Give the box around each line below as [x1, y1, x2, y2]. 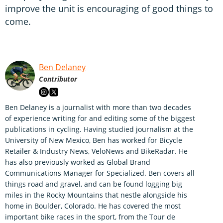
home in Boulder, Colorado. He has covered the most [5, 201, 181, 211]
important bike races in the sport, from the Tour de [5, 212, 175, 222]
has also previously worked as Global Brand [5, 157, 150, 167]
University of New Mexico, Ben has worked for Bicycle [5, 135, 182, 145]
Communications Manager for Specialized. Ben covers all [5, 168, 195, 178]
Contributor [39, 74, 77, 84]
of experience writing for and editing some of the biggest [5, 113, 195, 123]
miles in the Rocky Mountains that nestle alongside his [5, 190, 187, 200]
